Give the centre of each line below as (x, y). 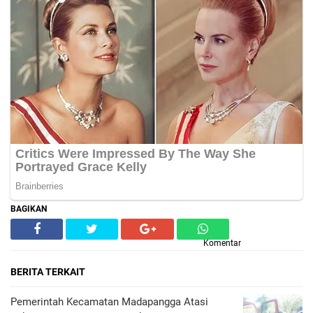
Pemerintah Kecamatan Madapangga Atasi (109, 302)
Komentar (222, 243)
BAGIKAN (29, 209)
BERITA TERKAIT (48, 272)
